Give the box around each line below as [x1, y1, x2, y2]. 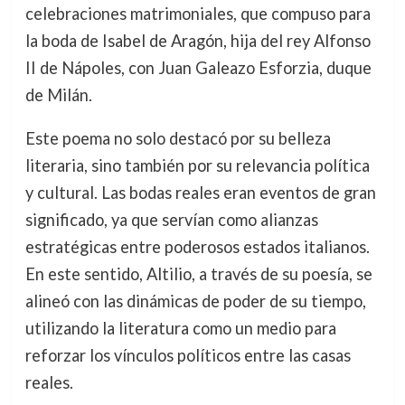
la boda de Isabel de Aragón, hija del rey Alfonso [24, 31, 371, 52]
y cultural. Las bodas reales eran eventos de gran [24, 183, 376, 203]
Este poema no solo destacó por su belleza [24, 128, 331, 149]
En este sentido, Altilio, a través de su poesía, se [24, 264, 372, 285]
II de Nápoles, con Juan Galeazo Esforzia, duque [24, 58, 372, 79]
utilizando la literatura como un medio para [24, 318, 336, 339]
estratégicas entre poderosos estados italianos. [24, 237, 370, 258]
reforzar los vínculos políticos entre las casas [24, 345, 351, 366]
